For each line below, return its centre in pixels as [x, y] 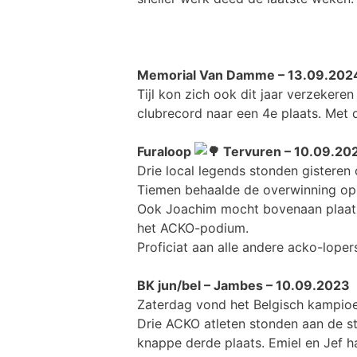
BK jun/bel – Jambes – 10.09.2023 [243, 285]
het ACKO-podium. [193, 228]
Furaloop [166, 151]
